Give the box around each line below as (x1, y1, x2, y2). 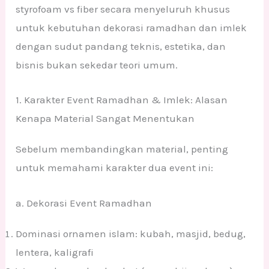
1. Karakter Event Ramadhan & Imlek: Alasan (16, 94, 228, 106)
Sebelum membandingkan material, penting (16, 143, 229, 156)
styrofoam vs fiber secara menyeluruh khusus (16, 3, 231, 16)
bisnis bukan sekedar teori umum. (16, 59, 178, 71)
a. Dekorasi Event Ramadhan (16, 196, 153, 209)
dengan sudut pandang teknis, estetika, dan (16, 40, 226, 53)
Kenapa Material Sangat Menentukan (16, 112, 195, 125)
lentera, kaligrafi (16, 246, 94, 258)
